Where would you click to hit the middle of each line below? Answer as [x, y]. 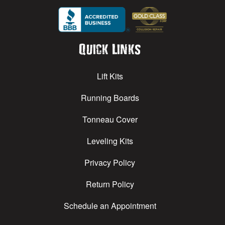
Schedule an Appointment [110, 206]
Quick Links [110, 49]
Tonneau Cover [110, 120]
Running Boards [110, 98]
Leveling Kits [110, 141]
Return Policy [110, 184]
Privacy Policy [110, 163]
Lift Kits [110, 76]
